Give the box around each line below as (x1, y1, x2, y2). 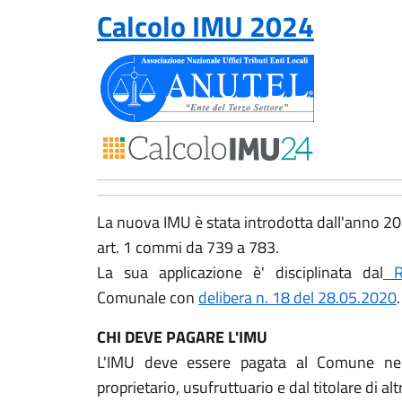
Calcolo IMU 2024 (97, 4, 314, 48)
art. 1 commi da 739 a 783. (97, 235, 279, 259)
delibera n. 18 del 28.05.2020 (198, 285, 397, 310)
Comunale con (97, 285, 198, 310)
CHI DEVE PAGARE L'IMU (97, 325, 267, 349)
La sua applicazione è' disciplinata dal (97, 260, 383, 284)
